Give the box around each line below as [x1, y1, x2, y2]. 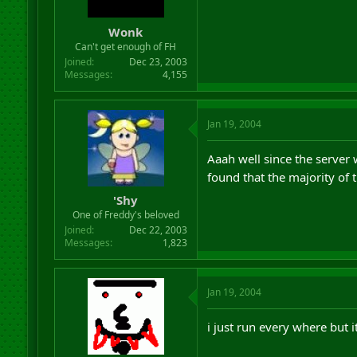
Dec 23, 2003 [128, 54, 187, 69]
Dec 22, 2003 [128, 223, 187, 237]
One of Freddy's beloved [72, 208, 179, 222]
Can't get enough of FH [75, 39, 177, 53]
